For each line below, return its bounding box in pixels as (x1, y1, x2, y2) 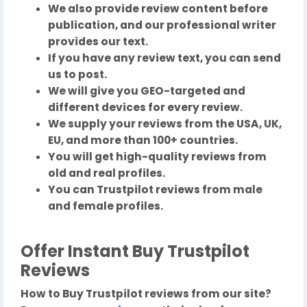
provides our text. (48, 34, 148, 49)
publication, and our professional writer (48, 18, 276, 33)
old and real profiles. (48, 166, 165, 181)
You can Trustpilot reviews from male (48, 182, 262, 197)
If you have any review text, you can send (48, 51, 281, 66)
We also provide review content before (48, 1, 268, 16)
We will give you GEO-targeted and (48, 84, 245, 99)
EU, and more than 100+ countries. (48, 133, 238, 148)
